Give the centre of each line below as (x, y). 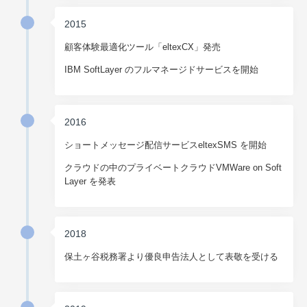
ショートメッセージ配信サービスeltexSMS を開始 (166, 145)
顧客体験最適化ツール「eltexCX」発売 (143, 47)
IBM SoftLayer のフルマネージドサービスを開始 (162, 70)
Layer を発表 (90, 182)
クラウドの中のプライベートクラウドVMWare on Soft (173, 168)
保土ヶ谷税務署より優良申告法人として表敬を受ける (172, 257)
